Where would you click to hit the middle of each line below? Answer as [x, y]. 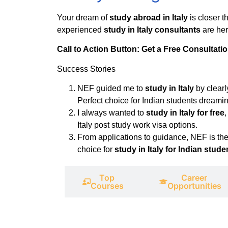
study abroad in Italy [150, 18]
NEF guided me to [111, 89]
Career [194, 178]
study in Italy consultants [153, 30]
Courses [107, 186]
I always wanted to [112, 113]
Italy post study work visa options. [137, 125]
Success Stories [86, 69]
